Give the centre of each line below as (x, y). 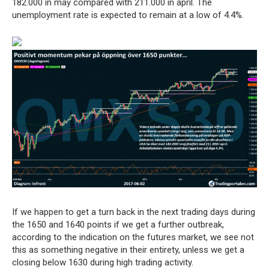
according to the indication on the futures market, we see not (133, 237)
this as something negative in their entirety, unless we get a (128, 250)
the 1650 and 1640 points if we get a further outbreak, (118, 225)
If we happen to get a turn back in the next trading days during (134, 212)
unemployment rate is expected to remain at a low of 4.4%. (128, 15)
